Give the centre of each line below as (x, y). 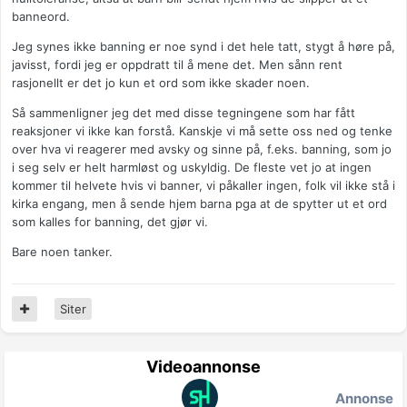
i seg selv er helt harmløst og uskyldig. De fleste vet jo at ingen (192, 168)
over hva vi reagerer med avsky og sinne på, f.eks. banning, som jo (202, 149)
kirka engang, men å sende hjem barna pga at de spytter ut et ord (199, 204)
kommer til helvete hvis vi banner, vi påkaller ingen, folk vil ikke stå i (203, 186)
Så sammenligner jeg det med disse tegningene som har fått (184, 113)
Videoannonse (203, 367)
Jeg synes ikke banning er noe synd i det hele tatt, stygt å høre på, (203, 47)
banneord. (41, 17)
